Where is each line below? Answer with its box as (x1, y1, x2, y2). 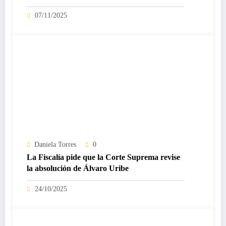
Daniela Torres (34, 141, 76, 149)
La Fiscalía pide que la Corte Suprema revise (27, 153, 180, 162)
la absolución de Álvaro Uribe (27, 164, 129, 173)
